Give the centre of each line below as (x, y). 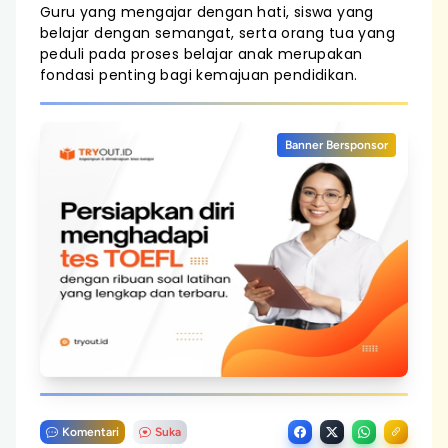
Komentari (90, 432)
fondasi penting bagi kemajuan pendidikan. (199, 75)
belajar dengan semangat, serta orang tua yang (217, 33)
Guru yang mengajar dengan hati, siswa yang (207, 12)
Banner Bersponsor (336, 145)
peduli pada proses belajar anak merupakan (201, 54)
